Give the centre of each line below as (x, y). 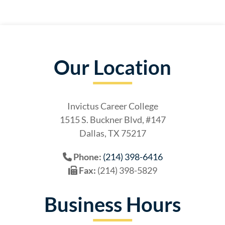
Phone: (86, 156)
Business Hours (113, 204)
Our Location (113, 67)
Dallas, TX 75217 (113, 133)
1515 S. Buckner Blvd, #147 (113, 119)
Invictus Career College (113, 106)
